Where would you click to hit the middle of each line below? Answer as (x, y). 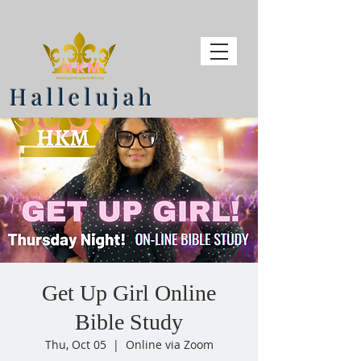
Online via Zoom (169, 344)
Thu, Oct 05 (75, 344)
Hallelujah (83, 96)
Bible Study (129, 322)
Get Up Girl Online (129, 293)
